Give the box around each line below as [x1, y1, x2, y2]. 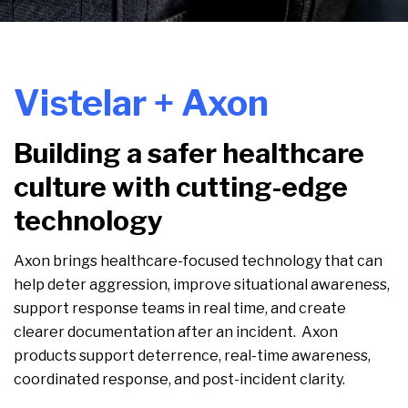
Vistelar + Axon [14, 80, 269, 125]
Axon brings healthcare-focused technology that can [14, 251, 382, 270]
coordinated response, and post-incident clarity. [14, 370, 353, 388]
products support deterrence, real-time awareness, [14, 346, 371, 364]
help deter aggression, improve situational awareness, [14, 275, 390, 293]
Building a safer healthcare [14, 136, 364, 169]
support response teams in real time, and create [14, 299, 346, 317]
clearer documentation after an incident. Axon [14, 322, 338, 341]
